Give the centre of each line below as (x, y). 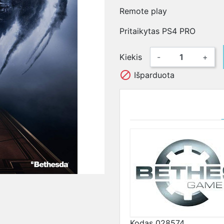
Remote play (143, 11)
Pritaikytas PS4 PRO (157, 31)
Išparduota (153, 75)
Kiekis (131, 57)
